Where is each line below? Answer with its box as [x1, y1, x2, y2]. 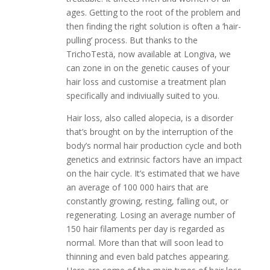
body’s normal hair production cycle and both [66, 139, 242, 151]
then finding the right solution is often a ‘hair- [66, 20, 241, 32]
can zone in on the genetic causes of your [66, 61, 230, 74]
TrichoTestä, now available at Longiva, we [66, 48, 231, 60]
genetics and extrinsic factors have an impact [66, 153, 242, 165]
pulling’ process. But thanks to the [66, 34, 198, 46]
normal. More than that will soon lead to [66, 236, 224, 248]
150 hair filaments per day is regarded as [66, 222, 225, 234]
